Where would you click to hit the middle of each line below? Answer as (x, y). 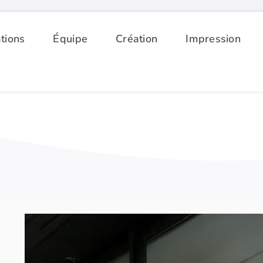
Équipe (70, 38)
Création (137, 38)
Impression (213, 38)
